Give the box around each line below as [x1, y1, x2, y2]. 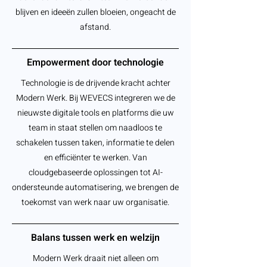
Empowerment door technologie [27, 55, 164, 70]
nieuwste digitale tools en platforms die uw [17, 107, 174, 119]
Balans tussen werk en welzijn [31, 231, 160, 245]
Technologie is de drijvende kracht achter [20, 77, 170, 89]
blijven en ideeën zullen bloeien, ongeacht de [15, 6, 176, 18]
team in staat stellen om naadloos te [29, 122, 162, 134]
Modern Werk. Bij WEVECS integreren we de [15, 92, 175, 104]
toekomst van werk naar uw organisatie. [21, 196, 169, 209]
